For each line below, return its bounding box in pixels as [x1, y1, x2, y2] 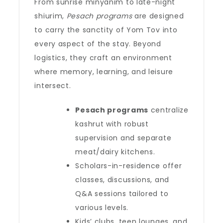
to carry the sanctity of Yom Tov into [34, 25, 178, 35]
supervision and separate [75, 133, 172, 143]
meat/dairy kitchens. [75, 147, 155, 157]
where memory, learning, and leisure [34, 67, 173, 77]
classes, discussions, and [75, 175, 169, 185]
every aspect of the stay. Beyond [34, 39, 161, 49]
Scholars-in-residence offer [75, 161, 182, 171]
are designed [132, 11, 184, 21]
